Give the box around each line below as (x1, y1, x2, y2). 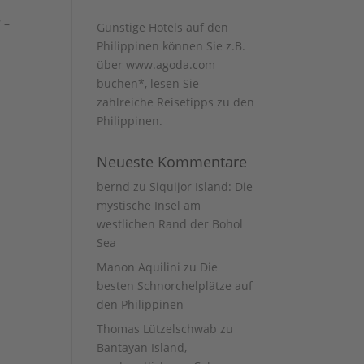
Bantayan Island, (97, 340, 188, 355)
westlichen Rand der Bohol (97, 216, 244, 232)
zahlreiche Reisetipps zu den (97, 94, 255, 110)
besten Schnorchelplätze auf (97, 278, 253, 293)
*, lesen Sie (138, 76, 200, 91)
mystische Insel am (97, 197, 201, 213)
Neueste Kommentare (97, 152, 248, 171)
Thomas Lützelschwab (97, 321, 218, 336)
